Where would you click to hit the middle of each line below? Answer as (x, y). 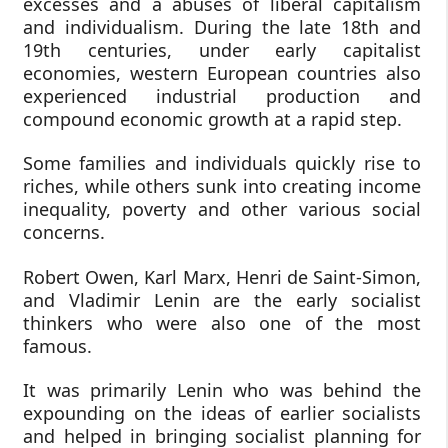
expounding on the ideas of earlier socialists (222, 413)
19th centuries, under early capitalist (222, 49)
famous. (57, 345)
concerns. (64, 232)
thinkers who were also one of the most (222, 322)
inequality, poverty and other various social (222, 209)
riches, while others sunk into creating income (222, 186)
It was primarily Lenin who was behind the (222, 390)
